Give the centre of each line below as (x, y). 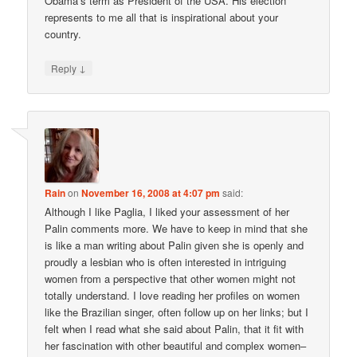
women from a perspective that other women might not (171, 278)
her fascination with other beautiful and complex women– (176, 345)
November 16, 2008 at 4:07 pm (151, 192)
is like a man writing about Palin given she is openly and (175, 245)
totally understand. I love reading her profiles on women (173, 295)
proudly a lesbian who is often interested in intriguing (166, 261)
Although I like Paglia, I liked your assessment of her (167, 211)
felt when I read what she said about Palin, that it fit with (175, 328)
